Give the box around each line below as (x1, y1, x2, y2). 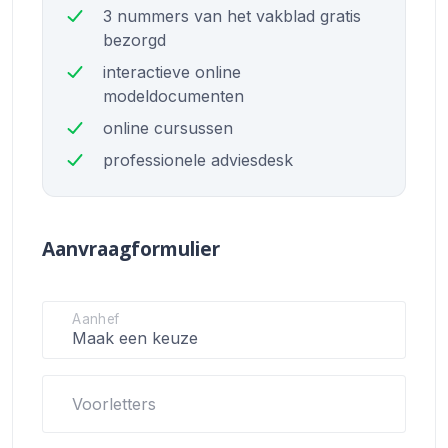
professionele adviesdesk (103, 150, 294, 171)
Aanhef (72, 310, 120, 328)
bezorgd (103, 30, 167, 51)
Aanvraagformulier (42, 235, 221, 263)
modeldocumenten (103, 86, 245, 107)
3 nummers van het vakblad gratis (103, 6, 362, 27)
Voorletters (72, 394, 157, 415)
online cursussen (103, 118, 234, 139)
